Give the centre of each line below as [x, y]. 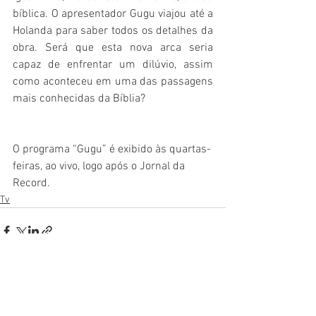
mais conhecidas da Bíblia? [79, 98]
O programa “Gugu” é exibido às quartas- [112, 149]
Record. [31, 183]
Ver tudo [208, 283]
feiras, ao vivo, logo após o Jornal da [100, 166]
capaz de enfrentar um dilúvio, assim [113, 65]
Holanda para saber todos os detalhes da [113, 31]
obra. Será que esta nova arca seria [113, 48]
